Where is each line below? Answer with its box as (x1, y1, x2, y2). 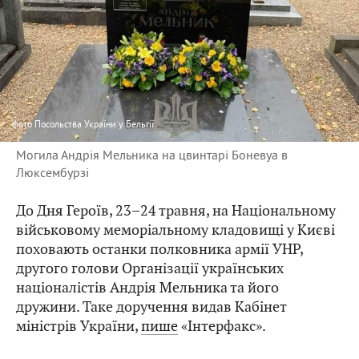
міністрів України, (16, 317, 141, 336)
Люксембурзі (16, 164, 89, 181)
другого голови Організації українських (16, 259, 284, 278)
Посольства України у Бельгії (34, 118, 154, 131)
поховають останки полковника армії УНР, (16, 240, 303, 259)
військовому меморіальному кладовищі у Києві (16, 220, 335, 240)
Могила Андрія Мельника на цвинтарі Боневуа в (16, 147, 288, 163)
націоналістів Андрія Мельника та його (16, 278, 279, 297)
